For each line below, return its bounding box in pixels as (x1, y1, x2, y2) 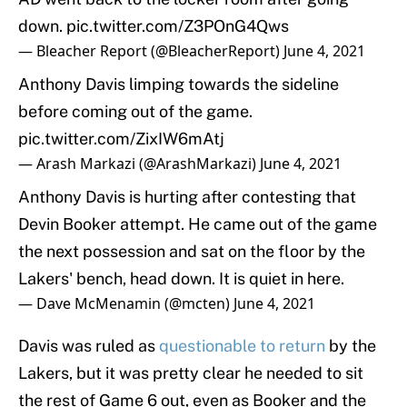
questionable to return (159, 336, 325, 356)
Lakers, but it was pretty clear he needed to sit (18, 363, 363, 383)
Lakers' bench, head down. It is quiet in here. (18, 269, 344, 289)
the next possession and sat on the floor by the (18, 242, 365, 262)
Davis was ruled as (18, 336, 159, 356)
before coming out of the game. (18, 102, 253, 122)
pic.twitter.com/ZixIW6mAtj (18, 129, 224, 149)
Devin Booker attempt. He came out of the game (18, 214, 377, 234)
